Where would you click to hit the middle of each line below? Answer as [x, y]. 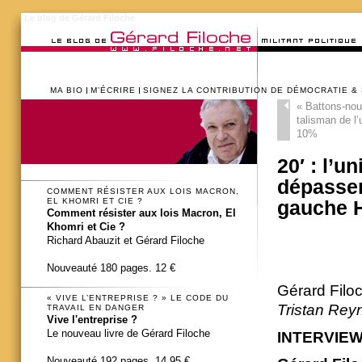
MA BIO [67, 90]
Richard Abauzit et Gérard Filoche [126, 241]
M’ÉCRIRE [113, 90]
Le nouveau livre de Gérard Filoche [128, 333]
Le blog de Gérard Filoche [80, 18]
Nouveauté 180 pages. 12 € [111, 268]
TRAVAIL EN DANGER [96, 307]
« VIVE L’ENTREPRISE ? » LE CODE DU [138, 297]
